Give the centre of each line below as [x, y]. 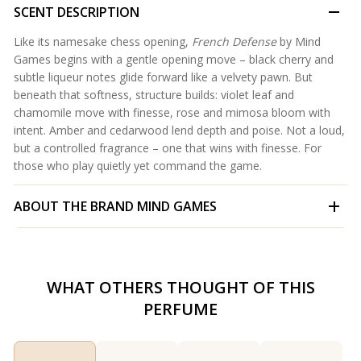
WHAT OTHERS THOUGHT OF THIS [180, 288]
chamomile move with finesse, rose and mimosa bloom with [172, 113]
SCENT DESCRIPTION [77, 12]
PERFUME [180, 309]
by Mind [299, 42]
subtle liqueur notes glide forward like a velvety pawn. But [163, 77]
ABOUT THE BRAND [74, 207]
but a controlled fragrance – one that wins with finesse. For [168, 148]
